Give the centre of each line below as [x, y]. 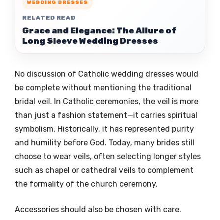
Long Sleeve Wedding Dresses [90, 41]
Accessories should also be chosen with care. [98, 209]
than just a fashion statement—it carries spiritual [106, 115]
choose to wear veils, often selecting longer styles [108, 156]
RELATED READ [49, 17]
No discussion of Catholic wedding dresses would [107, 74]
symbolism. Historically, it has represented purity [104, 129]
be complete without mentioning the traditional [103, 87]
